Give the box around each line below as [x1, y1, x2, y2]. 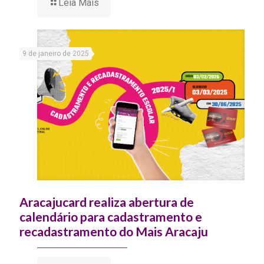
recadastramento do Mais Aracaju [19, 224, 208, 239]
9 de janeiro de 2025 [22, 49, 89, 58]
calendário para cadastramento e [19, 209, 202, 225]
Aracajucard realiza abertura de [19, 194, 194, 210]
